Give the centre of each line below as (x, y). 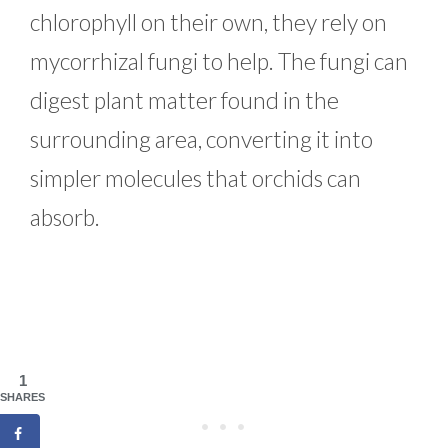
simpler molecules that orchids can (195, 177)
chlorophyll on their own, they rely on (208, 21)
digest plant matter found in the (184, 99)
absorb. (67, 216)
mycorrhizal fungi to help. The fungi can (219, 60)
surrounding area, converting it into (201, 138)
